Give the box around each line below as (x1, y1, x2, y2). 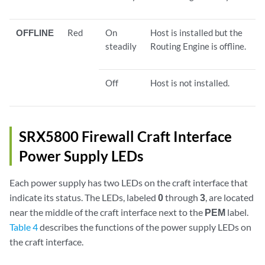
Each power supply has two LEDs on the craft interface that (9, 176, 248, 188)
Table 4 (9, 221, 38, 232)
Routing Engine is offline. (150, 40, 247, 51)
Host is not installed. (150, 77, 230, 88)
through (163, 191, 200, 203)
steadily (105, 40, 137, 51)
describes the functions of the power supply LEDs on (38, 221, 251, 232)
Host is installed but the (150, 27, 243, 38)
